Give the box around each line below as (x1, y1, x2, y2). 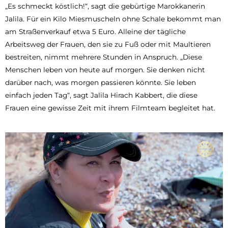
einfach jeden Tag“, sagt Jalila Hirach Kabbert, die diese (5, 91, 197, 99)
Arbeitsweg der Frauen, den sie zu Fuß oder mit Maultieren (5, 40, 211, 48)
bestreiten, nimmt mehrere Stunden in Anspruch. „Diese (5, 52, 202, 61)
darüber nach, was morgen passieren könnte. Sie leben (5, 78, 196, 87)
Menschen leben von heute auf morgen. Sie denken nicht (5, 65, 205, 74)
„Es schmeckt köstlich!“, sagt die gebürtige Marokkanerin (5, 2, 205, 10)
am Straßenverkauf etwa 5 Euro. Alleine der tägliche (5, 27, 186, 36)
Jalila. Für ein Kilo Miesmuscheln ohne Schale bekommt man (5, 14, 221, 23)
